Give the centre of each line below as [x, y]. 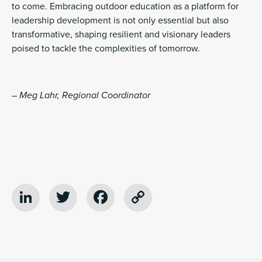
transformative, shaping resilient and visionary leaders [121, 34]
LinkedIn [70, 197]
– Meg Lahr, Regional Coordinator [81, 95]
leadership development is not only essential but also [120, 20]
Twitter [100, 197]
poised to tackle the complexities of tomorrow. [106, 48]
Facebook [151, 197]
